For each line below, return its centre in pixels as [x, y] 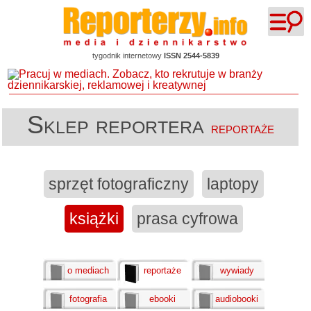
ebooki [163, 299]
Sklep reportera [119, 125]
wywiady [237, 271]
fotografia [89, 299]
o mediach [89, 271]
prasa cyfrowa [188, 219]
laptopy [233, 184]
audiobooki [237, 299]
